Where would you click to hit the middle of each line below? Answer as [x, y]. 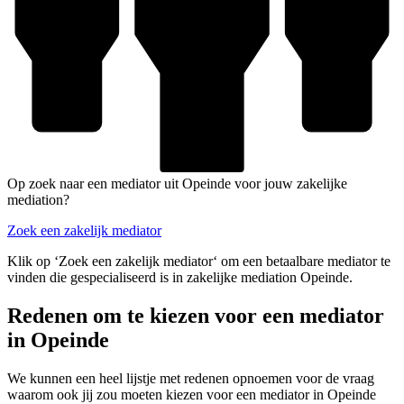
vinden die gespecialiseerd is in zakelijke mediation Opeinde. [180, 278]
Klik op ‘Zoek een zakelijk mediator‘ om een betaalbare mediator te [199, 262]
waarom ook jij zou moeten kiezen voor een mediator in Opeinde [192, 394]
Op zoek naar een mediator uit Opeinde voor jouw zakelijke [177, 184]
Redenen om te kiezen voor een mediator [196, 315]
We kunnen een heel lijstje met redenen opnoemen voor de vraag [191, 378]
